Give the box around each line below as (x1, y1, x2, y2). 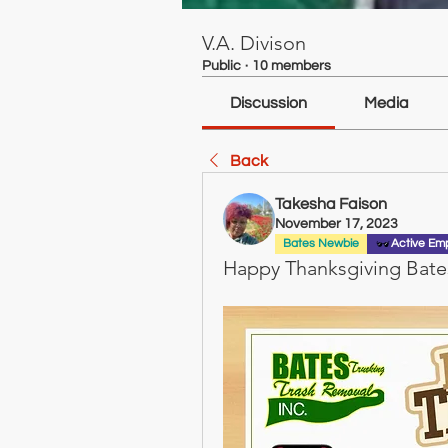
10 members (252, 59, 331, 73)
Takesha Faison (275, 196, 387, 212)
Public (202, 59, 241, 73)
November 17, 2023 (275, 217, 398, 231)
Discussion (230, 95, 308, 111)
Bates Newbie (283, 237, 359, 250)
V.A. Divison (202, 31, 306, 55)
